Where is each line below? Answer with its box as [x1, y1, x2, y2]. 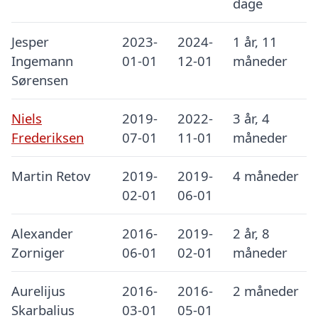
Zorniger [11, 243, 65, 262]
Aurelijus [11, 282, 65, 300]
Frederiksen [11, 128, 84, 147]
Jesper [11, 33, 49, 51]
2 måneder [232, 282, 299, 300]
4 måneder [232, 167, 299, 185]
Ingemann [11, 52, 73, 70]
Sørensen [11, 71, 68, 89]
